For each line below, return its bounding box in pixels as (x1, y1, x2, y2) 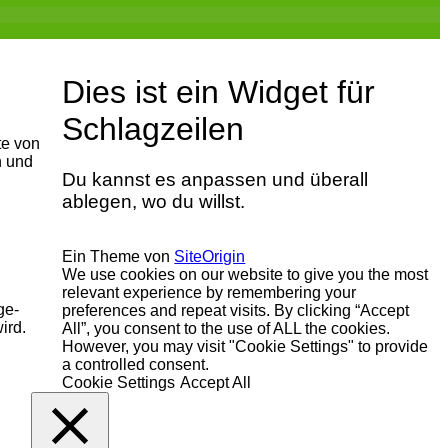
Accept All (180, 374, 252, 392)
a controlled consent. (62, 356, 210, 374)
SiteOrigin (174, 248, 246, 266)
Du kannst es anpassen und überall (62, 169, 369, 191)
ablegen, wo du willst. (62, 191, 246, 213)
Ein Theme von (62, 248, 175, 266)
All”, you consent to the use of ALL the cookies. (62, 320, 391, 338)
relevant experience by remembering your (62, 284, 357, 302)
